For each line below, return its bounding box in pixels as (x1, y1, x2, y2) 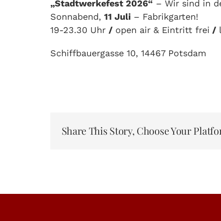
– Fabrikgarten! (131, 11, 198, 22)
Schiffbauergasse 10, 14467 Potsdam (50, 47, 206, 58)
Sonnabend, (50, 11, 104, 22)
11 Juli (104, 11, 131, 22)
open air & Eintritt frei (112, 24, 210, 35)
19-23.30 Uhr (50, 24, 109, 35)
